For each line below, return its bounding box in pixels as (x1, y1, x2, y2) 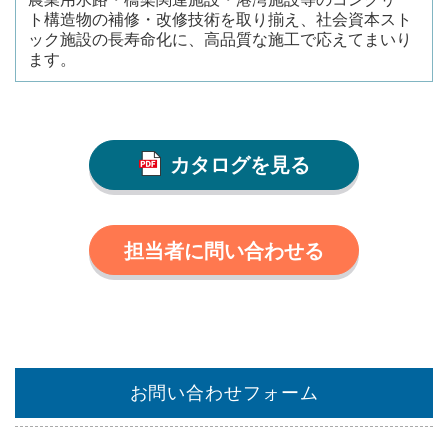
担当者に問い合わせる (124, 237, 324, 265)
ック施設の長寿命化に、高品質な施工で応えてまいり (28, 28, 412, 51)
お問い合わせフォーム (129, 380, 319, 405)
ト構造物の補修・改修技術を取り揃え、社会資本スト (28, 8, 412, 31)
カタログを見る (170, 151, 310, 179)
